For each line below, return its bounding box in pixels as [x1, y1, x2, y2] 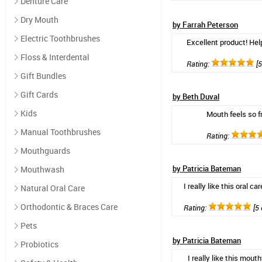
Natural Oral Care [20, 182, 85, 194]
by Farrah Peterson [173, 19, 238, 30]
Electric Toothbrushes [20, 33, 100, 44]
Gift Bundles [20, 70, 66, 81]
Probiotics [20, 239, 58, 250]
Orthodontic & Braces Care [20, 201, 118, 212]
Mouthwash [20, 164, 64, 175]
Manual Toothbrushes [20, 126, 101, 137]
